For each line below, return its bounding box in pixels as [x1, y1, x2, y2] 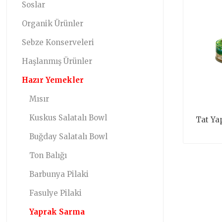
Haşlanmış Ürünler [22, 56, 93, 66]
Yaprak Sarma [29, 207, 85, 217]
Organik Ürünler [22, 19, 84, 28]
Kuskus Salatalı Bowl [29, 113, 108, 122]
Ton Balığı [29, 151, 67, 160]
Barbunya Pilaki [29, 169, 89, 179]
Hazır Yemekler [22, 75, 84, 85]
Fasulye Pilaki [29, 188, 82, 198]
